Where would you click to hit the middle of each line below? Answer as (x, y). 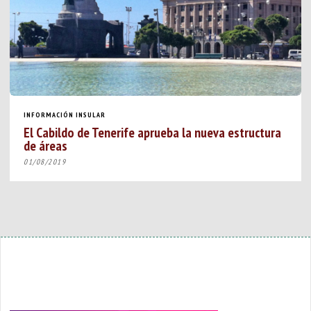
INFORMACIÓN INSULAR (65, 115)
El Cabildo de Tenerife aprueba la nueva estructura (153, 132)
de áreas (46, 145)
